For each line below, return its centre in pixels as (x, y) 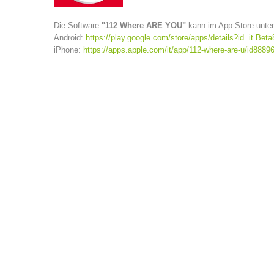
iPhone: (68, 50)
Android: (70, 38)
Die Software (78, 25)
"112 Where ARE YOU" (144, 25)
